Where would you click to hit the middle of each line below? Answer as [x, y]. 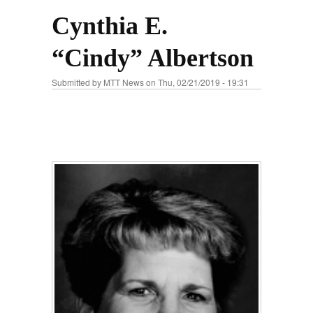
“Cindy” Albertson [153, 58]
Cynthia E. [110, 26]
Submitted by [78, 82]
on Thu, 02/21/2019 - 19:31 [196, 82]
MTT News [124, 82]
